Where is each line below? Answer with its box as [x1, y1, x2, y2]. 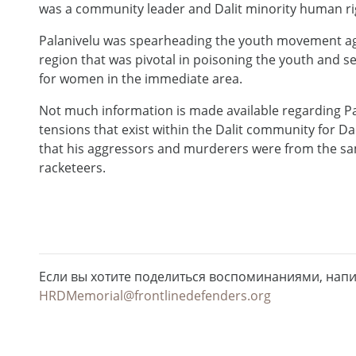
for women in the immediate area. [38, 69, 242, 87]
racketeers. [38, 158, 106, 176]
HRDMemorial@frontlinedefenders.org [38, 286, 271, 304]
